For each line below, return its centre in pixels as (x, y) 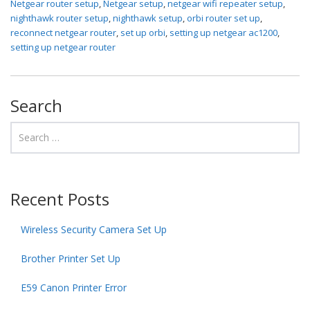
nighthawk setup (148, 18)
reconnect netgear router (63, 32)
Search (36, 105)
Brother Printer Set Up (71, 258)
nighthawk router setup (60, 18)
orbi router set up (224, 18)
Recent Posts (60, 199)
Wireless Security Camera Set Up (94, 229)
